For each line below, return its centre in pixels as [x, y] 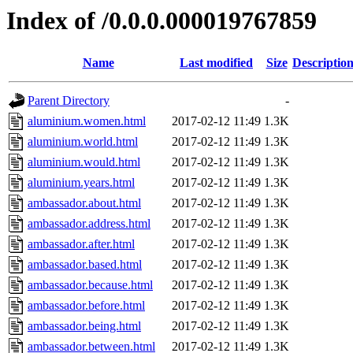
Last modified [216, 63]
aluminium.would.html [84, 162]
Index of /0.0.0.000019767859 [162, 20]
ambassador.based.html [85, 265]
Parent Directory [69, 101]
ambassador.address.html [89, 224]
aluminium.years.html [81, 183]
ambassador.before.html [86, 306]
